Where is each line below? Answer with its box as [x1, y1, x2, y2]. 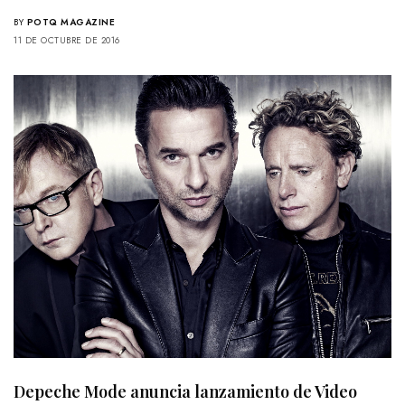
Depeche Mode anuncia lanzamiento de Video [14, 381, 357, 403]
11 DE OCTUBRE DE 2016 [14, 33, 120, 47]
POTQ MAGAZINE [26, 14, 115, 29]
